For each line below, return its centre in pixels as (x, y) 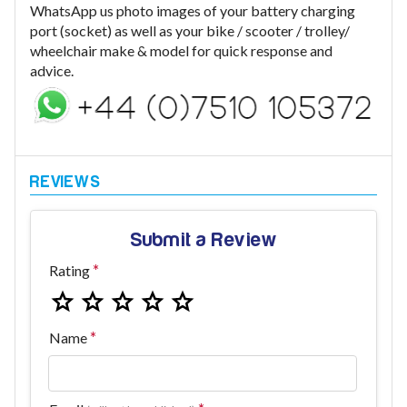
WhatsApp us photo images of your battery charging (193, 10)
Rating (69, 270)
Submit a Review (203, 239)
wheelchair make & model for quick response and (181, 50)
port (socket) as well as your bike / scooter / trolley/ (190, 30)
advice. (52, 70)
